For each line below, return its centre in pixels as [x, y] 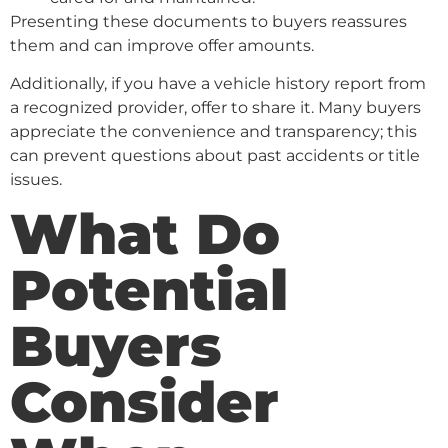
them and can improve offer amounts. [162, 45]
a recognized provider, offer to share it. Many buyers [215, 108]
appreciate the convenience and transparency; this [213, 132]
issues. [36, 180]
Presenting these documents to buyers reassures [208, 21]
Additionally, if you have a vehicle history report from [218, 84]
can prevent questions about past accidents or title [215, 156]
